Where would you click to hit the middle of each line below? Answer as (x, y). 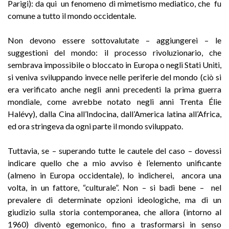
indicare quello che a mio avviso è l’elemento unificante (114, 163)
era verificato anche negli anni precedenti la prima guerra (114, 89)
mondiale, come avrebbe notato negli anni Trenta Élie (114, 101)
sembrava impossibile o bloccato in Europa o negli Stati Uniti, (114, 64)
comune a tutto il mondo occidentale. (72, 15)
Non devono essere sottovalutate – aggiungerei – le (114, 40)
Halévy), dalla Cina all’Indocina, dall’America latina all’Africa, (114, 113)
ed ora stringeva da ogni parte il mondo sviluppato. (95, 126)
